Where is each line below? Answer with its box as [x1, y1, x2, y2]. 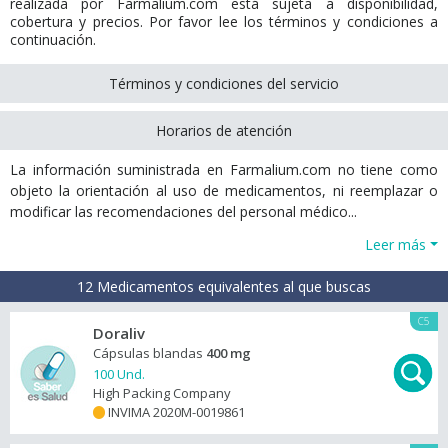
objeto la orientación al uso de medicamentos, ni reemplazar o [10, 181, 438, 200]
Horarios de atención [156, 121, 292, 140]
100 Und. [93, 365, 145, 383]
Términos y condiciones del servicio [109, 74, 339, 93]
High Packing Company [93, 384, 231, 402]
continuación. [10, 30, 96, 49]
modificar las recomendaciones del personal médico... [10, 202, 357, 221]
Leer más [365, 235, 427, 254]
